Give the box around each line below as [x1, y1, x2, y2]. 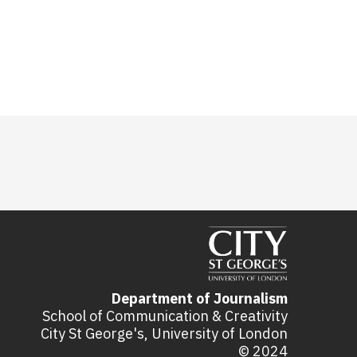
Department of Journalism [112, 288, 288, 308]
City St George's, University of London [41, 324, 288, 343]
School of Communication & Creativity [42, 306, 288, 325]
